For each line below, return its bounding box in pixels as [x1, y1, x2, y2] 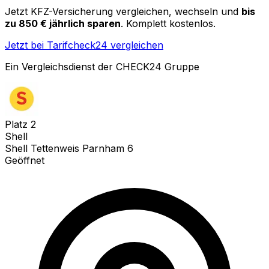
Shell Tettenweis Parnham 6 [5, 142, 133, 154]
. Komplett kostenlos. [121, 17, 216, 29]
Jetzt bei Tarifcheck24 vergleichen [5, 38, 163, 51]
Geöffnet [5, 154, 44, 166]
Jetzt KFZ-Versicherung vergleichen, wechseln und [5, 5, 238, 17]
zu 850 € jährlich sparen [5, 17, 121, 29]
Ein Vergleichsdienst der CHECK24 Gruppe [5, 60, 199, 73]
